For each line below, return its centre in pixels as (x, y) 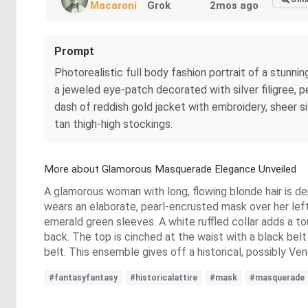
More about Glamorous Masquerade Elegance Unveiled (170, 169)
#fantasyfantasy (83, 277)
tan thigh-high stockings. (113, 124)
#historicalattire (164, 277)
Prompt (74, 51)
